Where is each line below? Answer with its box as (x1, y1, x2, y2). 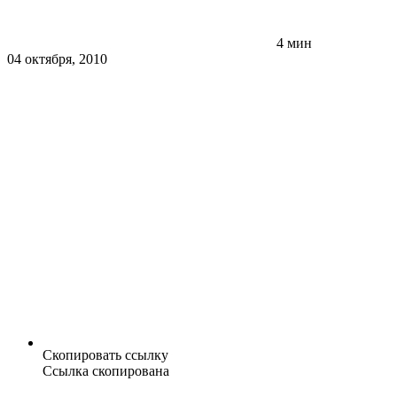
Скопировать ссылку (43, 347, 168, 363)
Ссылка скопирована (43, 363, 169, 379)
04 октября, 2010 (7, 51, 107, 67)
